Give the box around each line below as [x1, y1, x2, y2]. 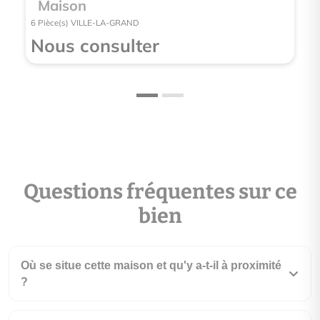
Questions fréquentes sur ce [23, 179, 297, 205]
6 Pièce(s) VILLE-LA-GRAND [30, 17, 139, 29]
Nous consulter [30, 34, 159, 57]
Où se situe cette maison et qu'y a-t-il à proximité [21, 259, 281, 272]
